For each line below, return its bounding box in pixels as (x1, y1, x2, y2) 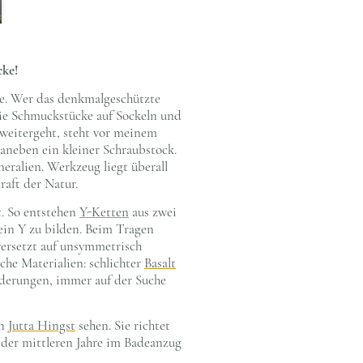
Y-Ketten (79, 203, 129, 221)
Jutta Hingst (8, 317, 75, 335)
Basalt (144, 254, 176, 272)
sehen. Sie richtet (75, 317, 170, 335)
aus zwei (129, 203, 177, 221)
